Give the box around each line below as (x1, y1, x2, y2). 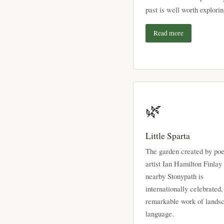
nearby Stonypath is (145, 171, 203, 181)
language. (145, 208, 174, 219)
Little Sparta (145, 129, 190, 142)
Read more (153, 28, 183, 37)
